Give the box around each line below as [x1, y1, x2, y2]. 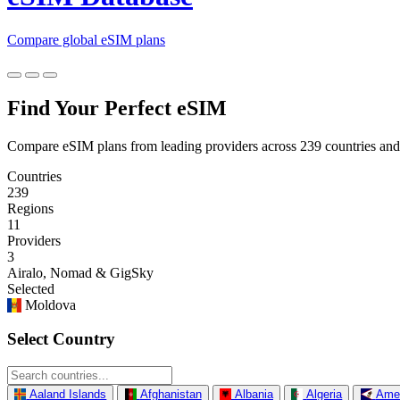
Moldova [21, 296, 76, 312]
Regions [7, 200, 54, 216]
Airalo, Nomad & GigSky [7, 264, 154, 280]
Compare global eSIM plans [7, 31, 165, 47]
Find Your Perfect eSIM [7, 96, 227, 120]
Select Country [7, 329, 115, 349]
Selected [7, 280, 54, 296]
